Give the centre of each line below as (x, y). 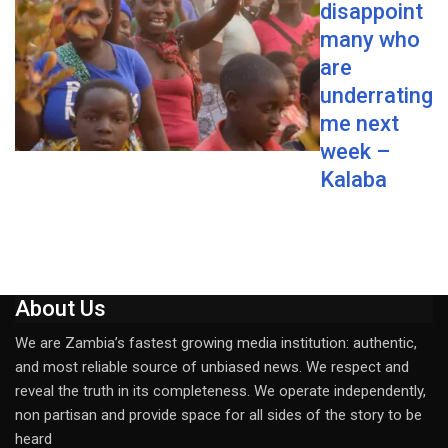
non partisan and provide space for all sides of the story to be (218, 414)
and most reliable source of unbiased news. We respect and (212, 366)
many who (370, 40)
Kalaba (353, 180)
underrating (376, 96)
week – (355, 152)
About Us (60, 308)
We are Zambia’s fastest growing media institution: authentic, (216, 342)
